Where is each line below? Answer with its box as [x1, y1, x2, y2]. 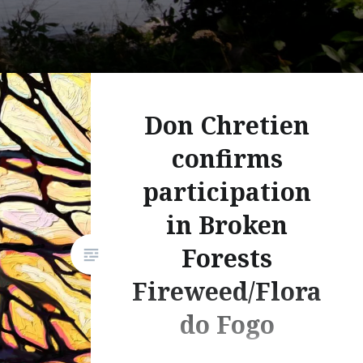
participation [143, 175, 311, 209]
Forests [181, 241, 272, 275]
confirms [171, 142, 283, 176]
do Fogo [179, 308, 275, 342]
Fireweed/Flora [132, 275, 322, 309]
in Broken [166, 208, 288, 242]
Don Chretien [144, 109, 310, 143]
